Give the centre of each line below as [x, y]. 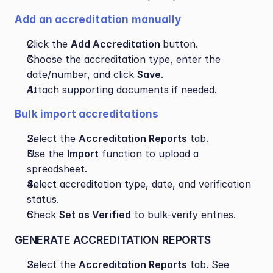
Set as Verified [95, 214]
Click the [49, 44]
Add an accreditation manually [98, 19]
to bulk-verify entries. [183, 214]
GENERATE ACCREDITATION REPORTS [113, 240]
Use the [47, 154]
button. [180, 44]
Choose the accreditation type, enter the [124, 59]
